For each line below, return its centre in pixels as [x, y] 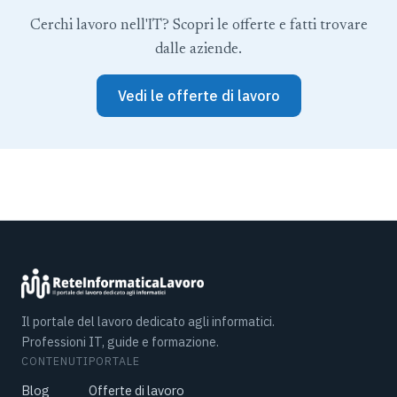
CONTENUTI [55, 361]
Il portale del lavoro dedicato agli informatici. [148, 322]
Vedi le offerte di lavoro [198, 96]
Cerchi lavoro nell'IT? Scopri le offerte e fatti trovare [198, 26]
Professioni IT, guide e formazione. [120, 342]
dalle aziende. [198, 50]
